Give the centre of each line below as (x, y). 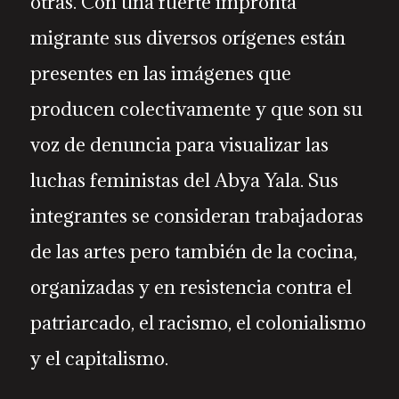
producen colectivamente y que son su (196, 109)
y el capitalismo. (99, 358)
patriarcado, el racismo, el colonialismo (198, 323)
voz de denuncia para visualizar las (179, 145)
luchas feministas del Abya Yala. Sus (184, 180)
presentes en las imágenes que (160, 73)
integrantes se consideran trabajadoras (196, 216)
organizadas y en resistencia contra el (191, 287)
